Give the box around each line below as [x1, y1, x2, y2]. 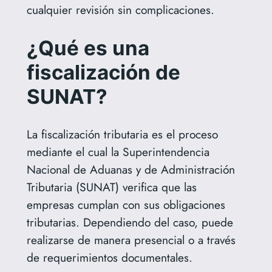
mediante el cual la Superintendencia [26, 143, 209, 160]
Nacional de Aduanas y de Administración [26, 160, 235, 178]
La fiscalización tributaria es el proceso [26, 125, 218, 143]
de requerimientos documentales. [26, 248, 192, 266]
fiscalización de [26, 59, 180, 84]
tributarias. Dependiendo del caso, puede [26, 213, 233, 231]
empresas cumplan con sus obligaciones [26, 195, 225, 213]
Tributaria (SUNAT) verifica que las [26, 178, 197, 195]
